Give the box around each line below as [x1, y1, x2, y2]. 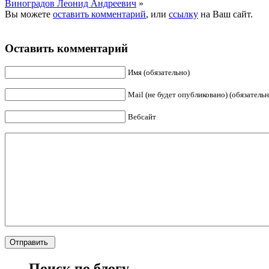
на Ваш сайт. [198, 8, 253, 19]
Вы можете [5, 8, 53, 19]
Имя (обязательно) [128, 68, 190, 77]
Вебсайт [128, 112, 156, 122]
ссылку [169, 8, 198, 19]
